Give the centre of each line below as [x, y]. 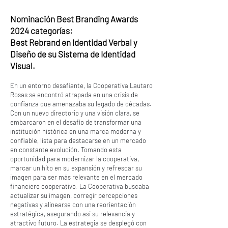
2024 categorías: [41, 31]
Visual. [23, 66]
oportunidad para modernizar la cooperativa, [75, 159]
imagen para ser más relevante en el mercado [76, 177]
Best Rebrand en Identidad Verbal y [74, 42]
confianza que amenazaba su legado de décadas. [81, 104]
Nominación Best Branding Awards [74, 19]
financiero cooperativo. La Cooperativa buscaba [80, 186]
